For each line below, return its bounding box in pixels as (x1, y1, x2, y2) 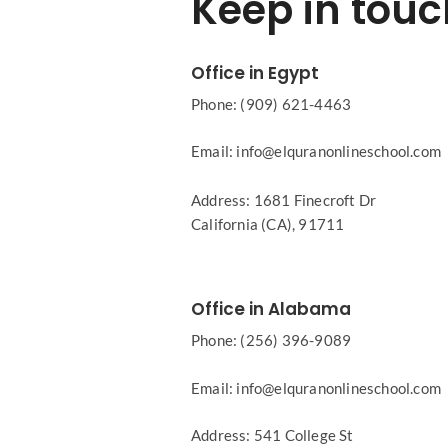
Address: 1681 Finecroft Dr (190, 190, 377, 209)
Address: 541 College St (190, 425, 354, 444)
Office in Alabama (190, 297, 351, 322)
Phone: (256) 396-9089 (190, 331, 352, 350)
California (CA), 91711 (190, 214, 345, 233)
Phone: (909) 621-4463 (190, 95, 352, 114)
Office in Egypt (190, 61, 319, 86)
